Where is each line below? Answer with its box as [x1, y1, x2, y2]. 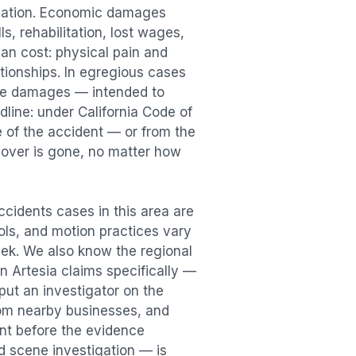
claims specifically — [57, 263, 196, 280]
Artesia [12, 263, 57, 280]
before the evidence [16, 323, 145, 339]
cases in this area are [52, 203, 194, 220]
